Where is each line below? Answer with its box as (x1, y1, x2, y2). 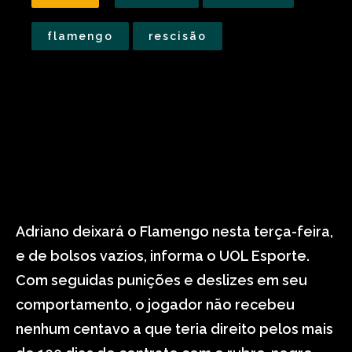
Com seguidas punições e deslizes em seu (16, 272, 307, 288)
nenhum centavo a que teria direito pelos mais (16, 321, 333, 337)
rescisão (148, 30, 207, 42)
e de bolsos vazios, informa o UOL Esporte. (16, 247, 310, 264)
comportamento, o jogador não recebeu (16, 296, 295, 313)
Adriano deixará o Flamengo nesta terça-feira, (16, 223, 333, 240)
